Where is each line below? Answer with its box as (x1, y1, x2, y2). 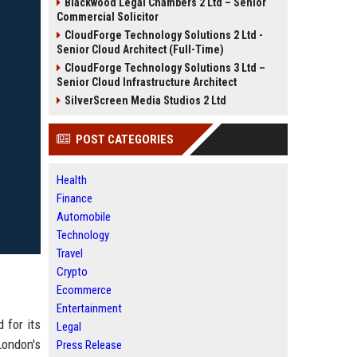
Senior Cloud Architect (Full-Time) (57, 43, 224, 56)
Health (57, 173, 87, 187)
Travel (57, 246, 83, 261)
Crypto (57, 265, 88, 279)
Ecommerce (57, 283, 112, 297)
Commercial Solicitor (57, 10, 159, 23)
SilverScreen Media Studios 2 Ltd (65, 94, 226, 107)
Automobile (57, 210, 111, 224)
